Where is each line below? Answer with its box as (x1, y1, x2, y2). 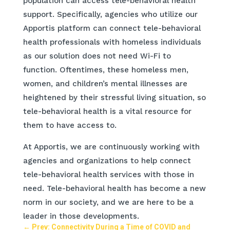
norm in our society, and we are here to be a (23, 198, 194, 207)
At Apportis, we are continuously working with (23, 142, 200, 152)
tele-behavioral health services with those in (23, 170, 194, 180)
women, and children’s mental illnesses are (23, 79, 187, 89)
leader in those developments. (23, 212, 139, 221)
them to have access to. (23, 121, 117, 130)
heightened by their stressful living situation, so (23, 93, 206, 103)
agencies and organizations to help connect (23, 156, 191, 166)
